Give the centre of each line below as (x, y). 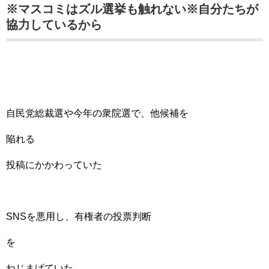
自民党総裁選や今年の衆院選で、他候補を (97, 113)
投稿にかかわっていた (54, 165)
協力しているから (54, 25)
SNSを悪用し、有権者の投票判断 (79, 216)
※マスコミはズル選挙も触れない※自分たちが (132, 9)
